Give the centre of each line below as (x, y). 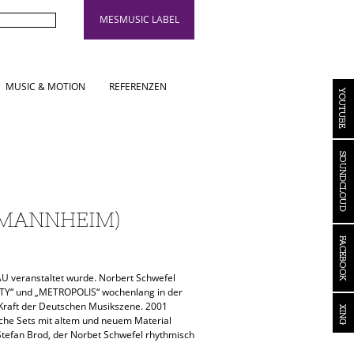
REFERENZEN (138, 87)
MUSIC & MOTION (45, 87)
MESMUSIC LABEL (139, 19)
